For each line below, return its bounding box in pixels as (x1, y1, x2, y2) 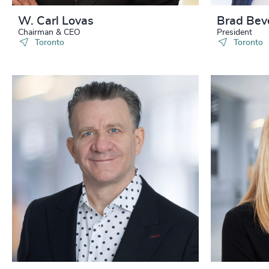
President (217, 28, 252, 37)
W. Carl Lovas (18, 15, 94, 27)
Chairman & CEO (18, 28, 80, 37)
